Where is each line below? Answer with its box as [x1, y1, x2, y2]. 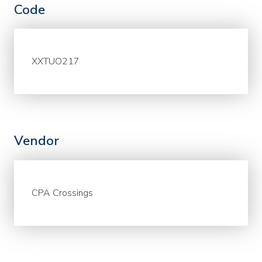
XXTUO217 [32, 55, 80, 68]
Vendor [14, 132, 59, 150]
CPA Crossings [32, 186, 94, 199]
